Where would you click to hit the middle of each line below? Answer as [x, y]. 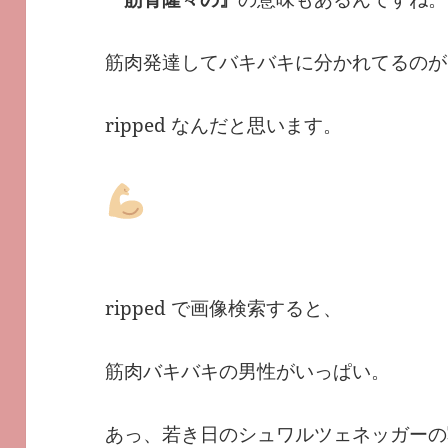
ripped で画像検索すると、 [224, 308]
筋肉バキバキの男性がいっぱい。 [248, 371]
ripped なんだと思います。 [224, 124]
